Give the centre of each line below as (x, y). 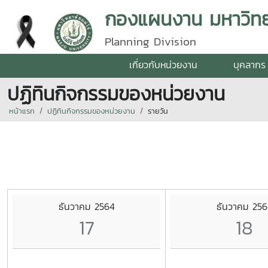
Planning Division (150, 42)
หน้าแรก (22, 111)
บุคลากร (249, 65)
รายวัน (158, 111)
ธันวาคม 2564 (86, 206)
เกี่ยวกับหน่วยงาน (163, 65)
